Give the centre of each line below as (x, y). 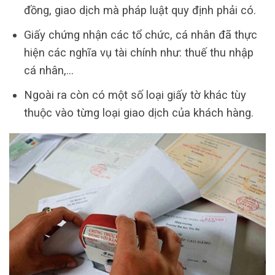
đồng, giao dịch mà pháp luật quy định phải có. (140, 10)
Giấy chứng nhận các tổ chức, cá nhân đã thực (140, 35)
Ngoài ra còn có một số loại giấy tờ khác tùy (135, 95)
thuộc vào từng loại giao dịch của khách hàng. (138, 113)
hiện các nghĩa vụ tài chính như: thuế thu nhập (138, 53)
